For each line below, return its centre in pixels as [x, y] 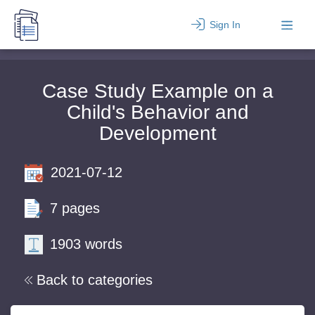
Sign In [225, 25]
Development [157, 133]
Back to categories [95, 280]
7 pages [75, 208]
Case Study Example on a [157, 91]
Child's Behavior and [157, 112]
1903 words [86, 244]
